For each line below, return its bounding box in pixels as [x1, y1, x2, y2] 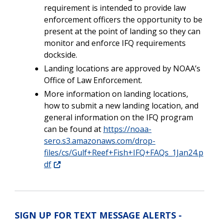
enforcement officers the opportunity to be [44, 14, 202, 25]
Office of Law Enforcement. [44, 74, 142, 86]
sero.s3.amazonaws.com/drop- [44, 135, 155, 146]
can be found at [44, 123, 103, 134]
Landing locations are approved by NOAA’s [44, 63, 200, 74]
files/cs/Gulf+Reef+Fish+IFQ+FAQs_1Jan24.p [44, 147, 203, 158]
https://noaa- [103, 123, 152, 134]
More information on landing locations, [44, 88, 188, 99]
